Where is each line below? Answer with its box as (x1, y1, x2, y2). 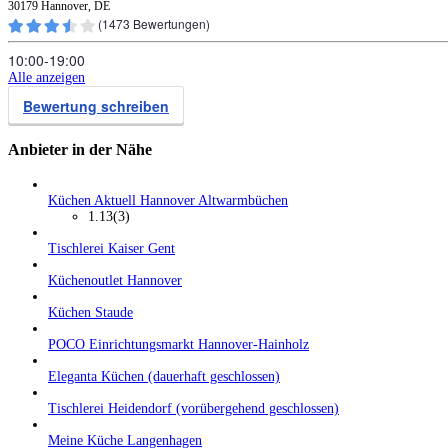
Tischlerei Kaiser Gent (48, 240, 175, 256)
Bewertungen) (130, 14, 210, 32)
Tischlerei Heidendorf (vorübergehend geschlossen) (48, 400, 339, 416)
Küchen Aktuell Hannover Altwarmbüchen (48, 192, 288, 208)
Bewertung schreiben (23, 95, 169, 116)
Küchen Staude (48, 304, 133, 320)
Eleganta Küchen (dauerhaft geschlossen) (48, 368, 280, 384)
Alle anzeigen (8, 69, 85, 85)
